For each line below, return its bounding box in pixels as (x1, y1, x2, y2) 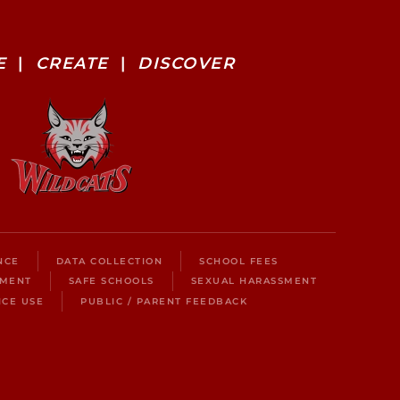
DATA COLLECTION (55, 254, 162, 267)
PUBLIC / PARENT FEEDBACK (80, 295, 247, 307)
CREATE (35, 54, 109, 74)
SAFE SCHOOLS (68, 275, 154, 287)
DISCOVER (137, 54, 236, 74)
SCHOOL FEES (199, 254, 279, 267)
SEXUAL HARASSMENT (190, 275, 318, 287)
